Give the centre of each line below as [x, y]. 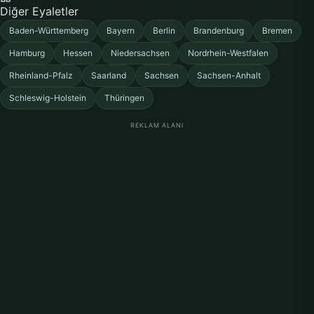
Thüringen [124, 98]
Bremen [277, 30]
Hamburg [27, 53]
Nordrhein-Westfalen [228, 53]
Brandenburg [219, 30]
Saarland [109, 75]
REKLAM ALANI [157, 125]
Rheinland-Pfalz [41, 75]
